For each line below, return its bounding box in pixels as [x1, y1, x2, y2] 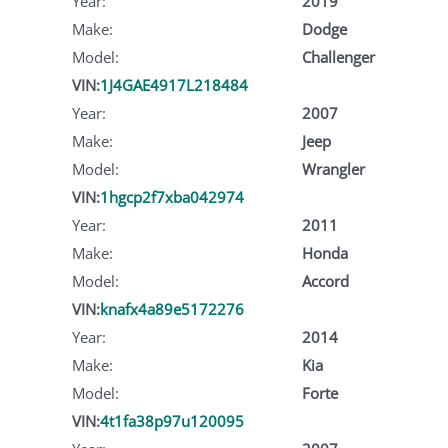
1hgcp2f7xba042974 [100, 186, 244, 207]
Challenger [301, 46, 375, 67]
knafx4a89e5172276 [100, 298, 244, 319]
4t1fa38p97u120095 [100, 410, 244, 431]
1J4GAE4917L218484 [100, 74, 248, 95]
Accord [301, 270, 349, 291]
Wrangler [301, 158, 365, 179]
